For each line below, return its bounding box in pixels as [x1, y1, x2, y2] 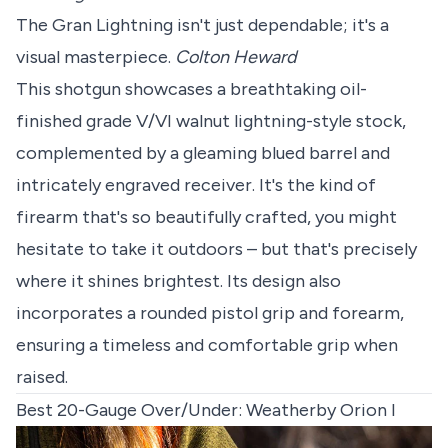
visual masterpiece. [16, 46, 175, 69]
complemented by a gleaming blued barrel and [16, 142, 390, 165]
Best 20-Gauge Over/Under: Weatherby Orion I [16, 399, 396, 422]
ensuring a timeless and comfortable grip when [16, 334, 398, 357]
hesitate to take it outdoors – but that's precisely [16, 238, 417, 261]
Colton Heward [175, 46, 297, 69]
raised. [16, 366, 68, 389]
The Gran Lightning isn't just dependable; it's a [16, 14, 389, 37]
